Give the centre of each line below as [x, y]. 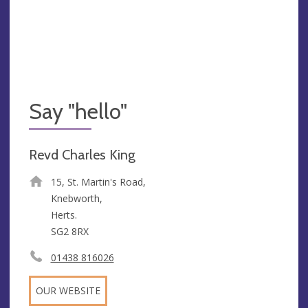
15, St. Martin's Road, [98, 182]
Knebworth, [76, 199]
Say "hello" [78, 111]
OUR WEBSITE [68, 291]
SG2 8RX [69, 232]
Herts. [64, 215]
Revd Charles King [82, 155]
